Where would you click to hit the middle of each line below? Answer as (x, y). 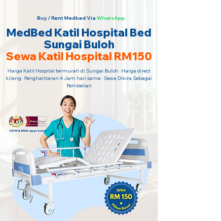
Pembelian (79, 86)
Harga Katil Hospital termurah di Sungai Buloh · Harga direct (79, 71)
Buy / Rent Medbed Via (66, 18)
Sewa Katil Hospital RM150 (79, 56)
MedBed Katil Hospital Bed (79, 33)
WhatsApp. (111, 18)
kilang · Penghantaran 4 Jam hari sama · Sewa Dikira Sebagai (79, 78)
